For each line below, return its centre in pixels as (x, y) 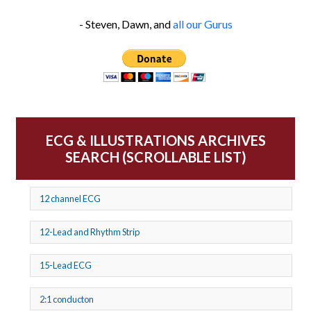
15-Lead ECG (65, 266)
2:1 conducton (66, 299)
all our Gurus (202, 24)
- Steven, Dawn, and (126, 24)
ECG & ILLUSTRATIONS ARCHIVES (155, 141)
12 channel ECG (70, 198)
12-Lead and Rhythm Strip (89, 232)
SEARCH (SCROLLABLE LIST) (155, 157)
